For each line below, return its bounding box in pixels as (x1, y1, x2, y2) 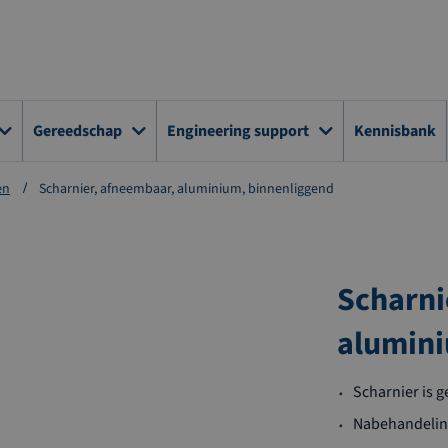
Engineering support (167, 120, 309, 142)
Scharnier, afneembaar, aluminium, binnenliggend (39, 179, 334, 199)
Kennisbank (354, 120, 436, 142)
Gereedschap (33, 120, 122, 142)
